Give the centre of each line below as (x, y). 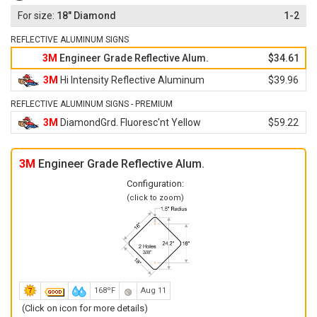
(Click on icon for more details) (85, 308)
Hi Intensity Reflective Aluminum (131, 80)
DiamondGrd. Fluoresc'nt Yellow (129, 122)
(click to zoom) (155, 198)
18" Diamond (85, 16)
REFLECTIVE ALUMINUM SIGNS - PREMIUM (92, 104)
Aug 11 (154, 290)
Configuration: (155, 184)
